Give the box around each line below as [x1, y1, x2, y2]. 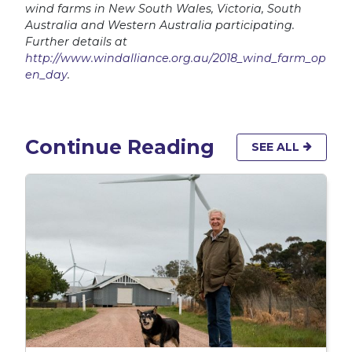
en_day [25, 67, 68, 82]
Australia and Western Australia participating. [25, 17, 295, 32]
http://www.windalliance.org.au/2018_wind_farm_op [25, 50, 326, 65]
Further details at [25, 34, 127, 49]
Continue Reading [25, 134, 214, 159]
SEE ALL [251, 139, 302, 154]
